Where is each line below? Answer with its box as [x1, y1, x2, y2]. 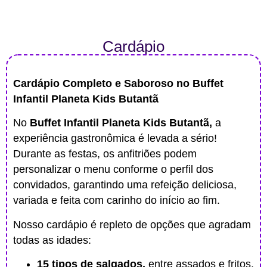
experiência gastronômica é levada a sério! [13, 132, 217, 145]
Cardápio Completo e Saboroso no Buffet [13, 77, 223, 89]
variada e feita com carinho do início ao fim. [13, 194, 220, 207]
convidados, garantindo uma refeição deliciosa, [13, 179, 237, 191]
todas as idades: [13, 234, 91, 246]
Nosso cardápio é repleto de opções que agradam [13, 218, 251, 231]
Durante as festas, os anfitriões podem [13, 148, 197, 160]
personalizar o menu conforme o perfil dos [13, 163, 213, 176]
